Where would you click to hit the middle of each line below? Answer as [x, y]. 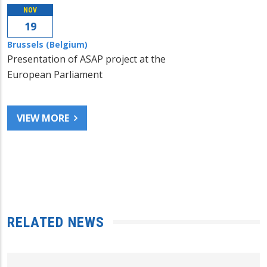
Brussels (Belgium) [47, 44]
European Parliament [55, 74]
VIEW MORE [43, 118]
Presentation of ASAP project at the [86, 59]
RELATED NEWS [56, 222]
